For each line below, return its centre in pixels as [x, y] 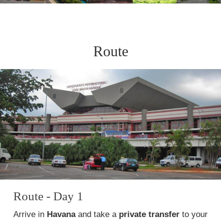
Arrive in [30, 214]
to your [194, 214]
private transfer [149, 214]
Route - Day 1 [48, 196]
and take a [97, 214]
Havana [61, 214]
